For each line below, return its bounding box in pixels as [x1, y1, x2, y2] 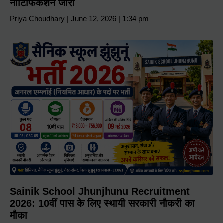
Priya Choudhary [10, 14, 67, 23]
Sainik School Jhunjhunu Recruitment [10, 185, 190, 197]
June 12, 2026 [69, 14, 118, 23]
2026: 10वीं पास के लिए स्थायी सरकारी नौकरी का [10, 197, 195, 209]
